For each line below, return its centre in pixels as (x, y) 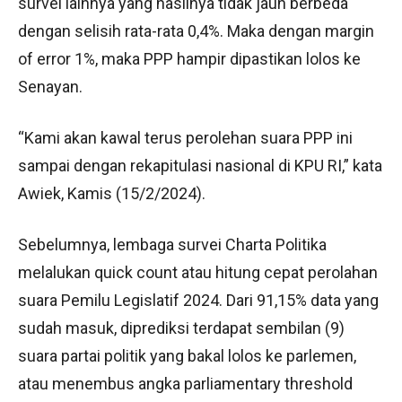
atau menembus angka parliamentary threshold (185, 384)
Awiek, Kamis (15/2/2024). (112, 193)
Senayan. (50, 87)
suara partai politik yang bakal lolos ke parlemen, (187, 356)
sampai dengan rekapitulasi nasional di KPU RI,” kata (200, 166)
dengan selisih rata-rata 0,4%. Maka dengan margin (196, 31)
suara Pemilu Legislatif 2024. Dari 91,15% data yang (198, 300)
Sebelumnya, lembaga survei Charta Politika (172, 245)
